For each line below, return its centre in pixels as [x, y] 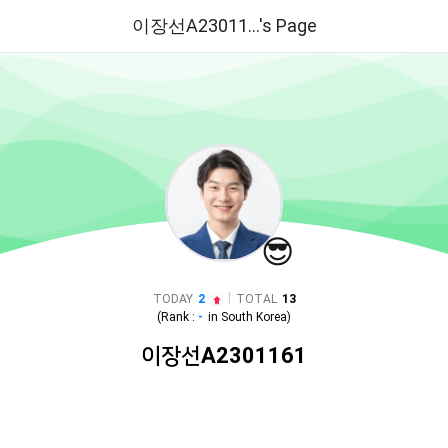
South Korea [254, 317]
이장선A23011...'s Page [224, 25]
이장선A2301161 [224, 355]
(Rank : [177, 317]
